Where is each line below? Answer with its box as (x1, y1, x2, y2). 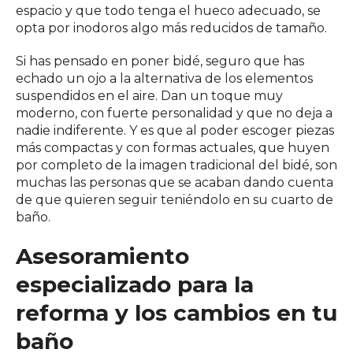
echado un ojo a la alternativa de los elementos (16, 71, 313, 86)
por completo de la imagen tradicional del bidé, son (16, 158, 337, 173)
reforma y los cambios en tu (16, 299, 337, 326)
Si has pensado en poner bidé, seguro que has (16, 54, 304, 69)
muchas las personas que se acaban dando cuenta (16, 175, 333, 190)
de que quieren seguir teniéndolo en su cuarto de (16, 192, 333, 207)
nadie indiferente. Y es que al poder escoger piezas (16, 123, 334, 138)
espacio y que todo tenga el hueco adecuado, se (16, 3, 321, 18)
